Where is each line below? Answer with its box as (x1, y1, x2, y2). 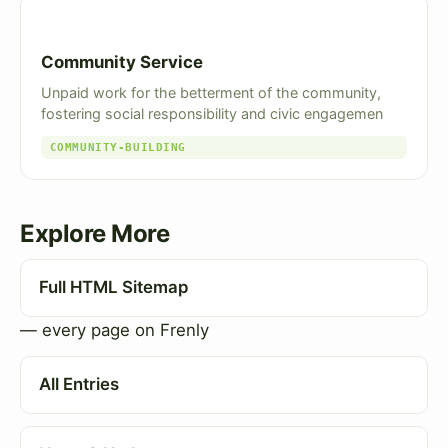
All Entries (38, 374, 119, 395)
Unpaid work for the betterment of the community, (41, 84, 381, 102)
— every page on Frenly (20, 319, 209, 340)
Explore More (20, 219, 170, 249)
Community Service (41, 51, 203, 72)
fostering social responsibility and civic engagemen (41, 105, 383, 123)
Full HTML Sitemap (38, 277, 188, 298)
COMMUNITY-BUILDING (49, 140, 186, 154)
